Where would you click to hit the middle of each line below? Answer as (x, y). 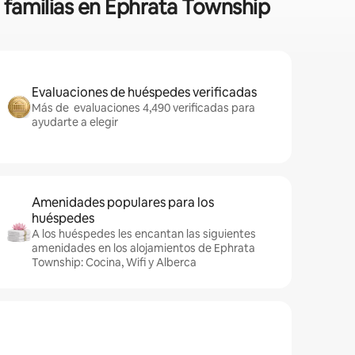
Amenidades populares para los (123, 202)
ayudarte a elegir (75, 122)
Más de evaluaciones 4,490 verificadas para (143, 108)
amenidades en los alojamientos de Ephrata (143, 248)
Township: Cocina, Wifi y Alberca (114, 262)
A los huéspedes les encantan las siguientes (144, 234)
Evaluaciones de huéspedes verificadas (144, 92)
